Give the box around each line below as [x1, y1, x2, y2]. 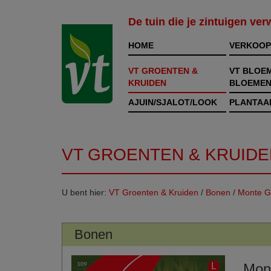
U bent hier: [62, 188, 109, 197]
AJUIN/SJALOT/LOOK [128, 97, 217, 107]
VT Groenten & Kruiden [109, 188, 198, 197]
